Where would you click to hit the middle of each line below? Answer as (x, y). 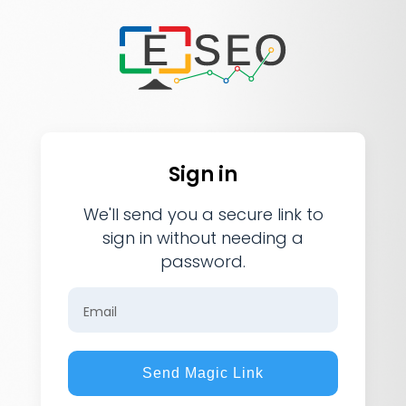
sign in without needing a (203, 238)
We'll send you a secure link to (203, 214)
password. (203, 261)
